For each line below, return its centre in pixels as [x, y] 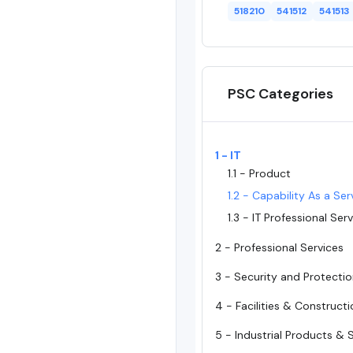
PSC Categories [281, 93]
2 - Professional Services [279, 247]
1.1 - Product [259, 173]
